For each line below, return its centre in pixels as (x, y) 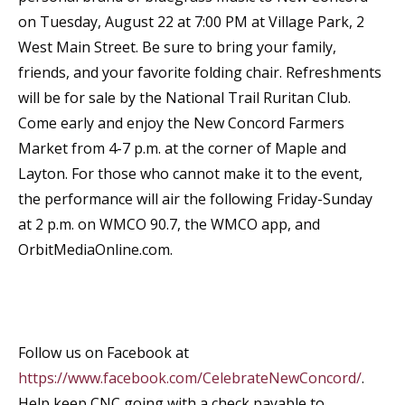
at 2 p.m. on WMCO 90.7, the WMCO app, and (169, 224)
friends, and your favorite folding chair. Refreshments (200, 72)
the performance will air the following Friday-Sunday (195, 199)
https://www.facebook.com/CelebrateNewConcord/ (190, 378)
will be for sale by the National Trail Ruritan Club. (184, 98)
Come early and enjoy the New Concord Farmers (181, 123)
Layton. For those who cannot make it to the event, (190, 174)
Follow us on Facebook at (104, 353)
